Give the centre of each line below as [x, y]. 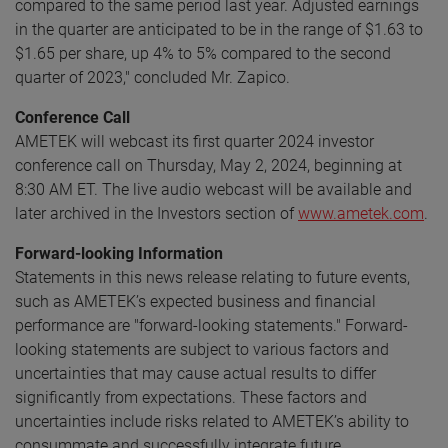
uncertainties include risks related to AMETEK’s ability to [212, 421]
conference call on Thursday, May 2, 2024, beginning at [208, 165]
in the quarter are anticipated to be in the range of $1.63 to [219, 29]
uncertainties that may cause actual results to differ [195, 373]
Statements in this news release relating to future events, [212, 277]
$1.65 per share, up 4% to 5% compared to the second [203, 53]
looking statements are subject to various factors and [202, 349]
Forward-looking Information [119, 253]
